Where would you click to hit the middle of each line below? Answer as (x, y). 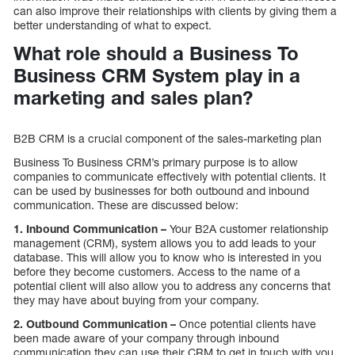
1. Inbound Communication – (90, 228)
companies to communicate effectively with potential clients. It (170, 176)
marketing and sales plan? (133, 98)
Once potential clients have (246, 323)
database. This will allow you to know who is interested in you (168, 257)
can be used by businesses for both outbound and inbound (161, 190)
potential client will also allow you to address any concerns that (172, 285)
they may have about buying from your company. (136, 300)
